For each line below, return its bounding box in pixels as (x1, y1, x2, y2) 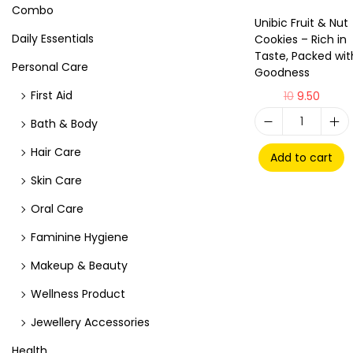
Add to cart (270, 150, 333, 166)
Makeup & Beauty (31, 258, 128, 273)
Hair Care (31, 144, 81, 160)
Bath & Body (31, 116, 98, 132)
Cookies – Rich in (254, 32, 347, 48)
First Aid (31, 87, 72, 103)
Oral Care (31, 201, 84, 217)
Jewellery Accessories (31, 314, 150, 330)
